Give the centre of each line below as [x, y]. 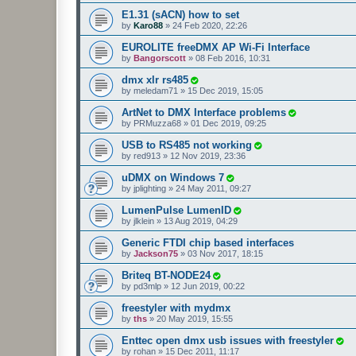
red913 [147, 155]
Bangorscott [160, 58]
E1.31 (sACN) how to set [180, 14]
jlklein [144, 221]
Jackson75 [156, 253]
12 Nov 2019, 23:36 [208, 155]
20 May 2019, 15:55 [195, 318]
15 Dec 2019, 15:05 [225, 90]
